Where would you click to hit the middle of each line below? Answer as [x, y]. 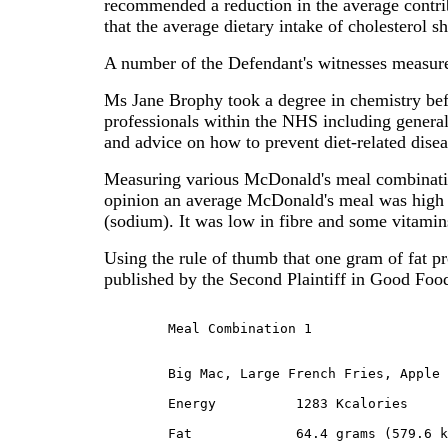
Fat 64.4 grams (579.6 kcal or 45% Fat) [136, 433]
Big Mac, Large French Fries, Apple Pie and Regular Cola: [136, 373]
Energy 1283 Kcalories [136, 403]
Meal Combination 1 [240, 328]
